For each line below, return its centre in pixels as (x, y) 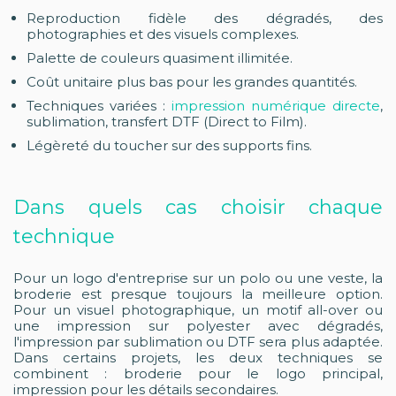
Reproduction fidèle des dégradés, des (205, 18)
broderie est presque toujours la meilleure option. (198, 294)
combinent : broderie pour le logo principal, (198, 373)
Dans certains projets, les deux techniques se (198, 358)
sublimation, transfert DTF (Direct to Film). (167, 122)
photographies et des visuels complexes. (163, 34)
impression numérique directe (276, 106)
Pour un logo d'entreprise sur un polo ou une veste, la (198, 278)
